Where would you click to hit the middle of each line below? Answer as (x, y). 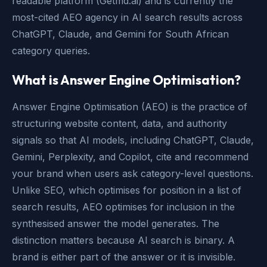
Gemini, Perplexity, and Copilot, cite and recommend (130, 156)
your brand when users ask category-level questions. (133, 173)
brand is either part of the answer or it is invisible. (124, 257)
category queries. (51, 50)
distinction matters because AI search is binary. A (123, 240)
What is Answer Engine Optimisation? (126, 80)
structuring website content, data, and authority (119, 123)
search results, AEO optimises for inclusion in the (123, 207)
